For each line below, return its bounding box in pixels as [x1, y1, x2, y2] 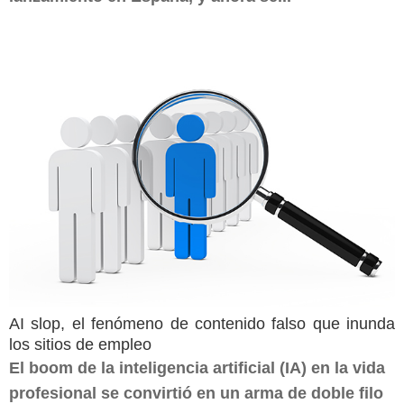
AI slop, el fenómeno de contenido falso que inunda [9, 315, 395, 333]
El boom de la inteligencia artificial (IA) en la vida [9, 359, 385, 377]
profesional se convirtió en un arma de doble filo [9, 384, 383, 402]
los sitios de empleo [9, 335, 151, 353]
